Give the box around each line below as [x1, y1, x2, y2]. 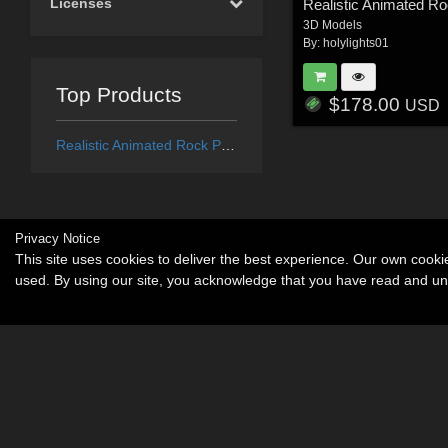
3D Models [303, 18, 363, 33]
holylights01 [323, 36, 390, 51]
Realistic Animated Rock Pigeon [220, 136, 235, 153]
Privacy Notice [15, 231, 100, 246]
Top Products [55, 82, 182, 106]
